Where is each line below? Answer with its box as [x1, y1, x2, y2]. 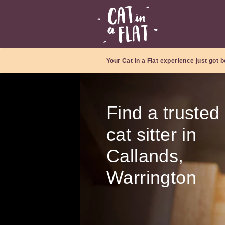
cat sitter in [106, 124, 197, 145]
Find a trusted [106, 102, 220, 124]
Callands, [106, 146, 184, 167]
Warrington [106, 167, 196, 188]
